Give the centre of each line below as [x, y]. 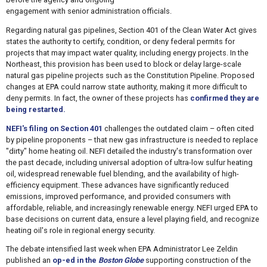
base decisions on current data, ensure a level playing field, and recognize [132, 219]
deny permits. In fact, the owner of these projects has [98, 98]
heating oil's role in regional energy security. [80, 230]
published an [29, 260]
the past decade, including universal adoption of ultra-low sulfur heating [129, 162]
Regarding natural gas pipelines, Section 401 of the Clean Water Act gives [131, 30]
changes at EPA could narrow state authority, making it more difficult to [126, 86]
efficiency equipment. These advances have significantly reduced [117, 185]
